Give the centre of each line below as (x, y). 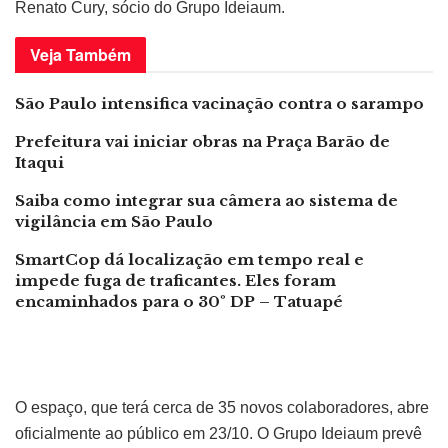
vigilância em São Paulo (114, 221)
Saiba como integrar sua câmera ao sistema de (206, 200)
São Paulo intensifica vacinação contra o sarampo (219, 103)
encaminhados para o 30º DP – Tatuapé (179, 301)
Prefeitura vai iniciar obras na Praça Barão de (202, 141)
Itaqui (39, 162)
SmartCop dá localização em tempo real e (189, 259)
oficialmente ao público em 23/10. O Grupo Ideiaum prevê (218, 433)
